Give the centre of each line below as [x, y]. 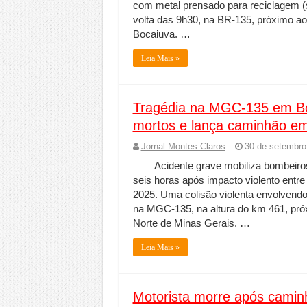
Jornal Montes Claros [183, 146]
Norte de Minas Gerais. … [191, 223]
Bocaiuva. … [161, 34]
